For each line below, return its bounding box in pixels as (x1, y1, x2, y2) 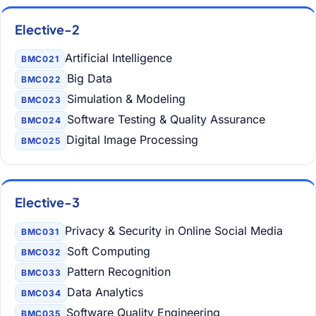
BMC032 (21, 247, 61, 257)
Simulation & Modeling (67, 92, 186, 106)
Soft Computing (67, 244, 151, 258)
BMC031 (21, 226, 59, 237)
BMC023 (21, 95, 61, 105)
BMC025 (21, 135, 61, 146)
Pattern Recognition (67, 265, 171, 279)
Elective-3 (15, 194, 80, 210)
